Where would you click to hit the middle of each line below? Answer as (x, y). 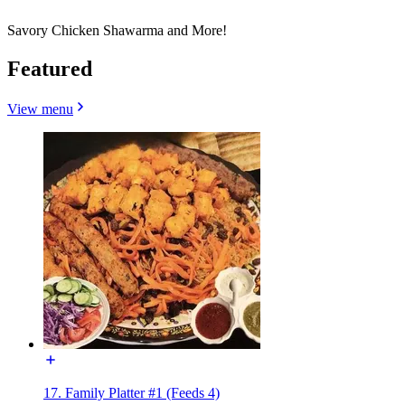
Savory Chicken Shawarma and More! (117, 30)
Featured (50, 68)
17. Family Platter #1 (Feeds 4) (132, 392)
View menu (40, 108)
